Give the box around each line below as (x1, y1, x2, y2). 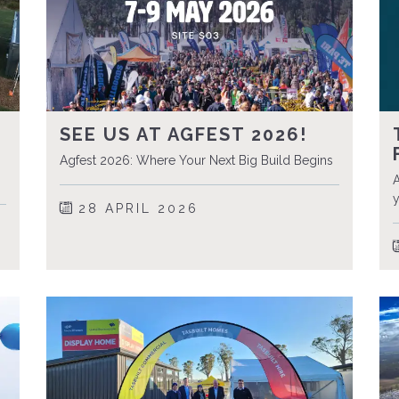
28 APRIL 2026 (72, 200, 199, 216)
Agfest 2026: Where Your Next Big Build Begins (60, 152, 334, 167)
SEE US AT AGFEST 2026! (60, 123, 308, 145)
